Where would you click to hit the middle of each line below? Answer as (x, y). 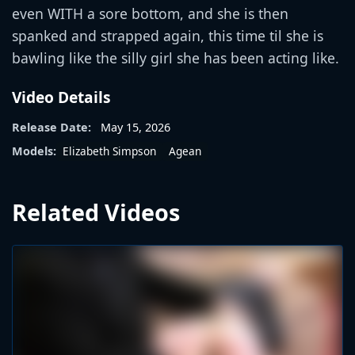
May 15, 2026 (136, 127)
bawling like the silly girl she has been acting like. (176, 57)
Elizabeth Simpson (109, 151)
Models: (34, 151)
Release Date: (52, 127)
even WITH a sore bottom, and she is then (150, 13)
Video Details (61, 97)
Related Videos (96, 212)
